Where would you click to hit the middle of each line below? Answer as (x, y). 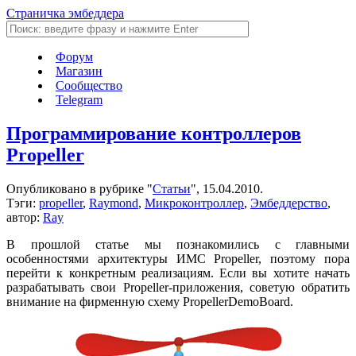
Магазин (79, 71)
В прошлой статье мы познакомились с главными (178, 244)
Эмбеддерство (289, 203)
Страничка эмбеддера (65, 13)
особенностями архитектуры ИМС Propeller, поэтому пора (178, 258)
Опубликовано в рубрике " (79, 188)
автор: (25, 217)
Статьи (172, 188)
